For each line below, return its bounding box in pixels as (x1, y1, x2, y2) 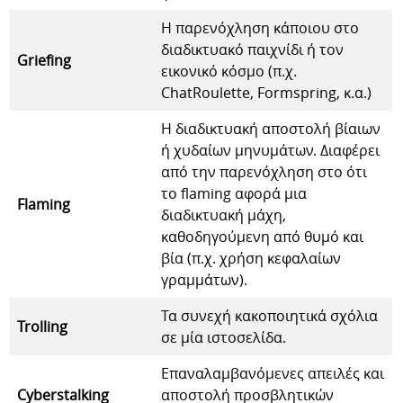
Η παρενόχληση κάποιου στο (161, 17, 360, 38)
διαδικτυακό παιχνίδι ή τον (161, 39, 345, 59)
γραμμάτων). (161, 269, 248, 290)
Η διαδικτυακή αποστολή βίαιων (161, 118, 381, 139)
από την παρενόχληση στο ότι (161, 161, 368, 182)
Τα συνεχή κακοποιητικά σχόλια (161, 305, 379, 326)
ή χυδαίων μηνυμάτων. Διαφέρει (161, 139, 381, 160)
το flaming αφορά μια (161, 183, 308, 203)
